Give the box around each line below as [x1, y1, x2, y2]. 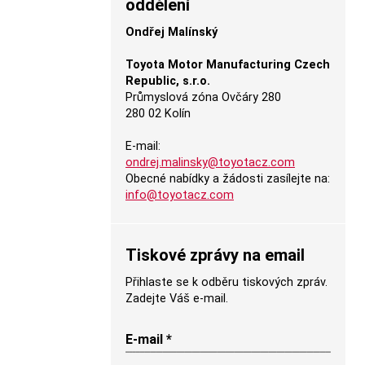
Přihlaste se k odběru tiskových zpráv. [125, 275, 328, 289]
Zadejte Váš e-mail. [125, 292, 228, 306]
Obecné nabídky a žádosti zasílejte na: [125, 172, 330, 186]
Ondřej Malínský [125, 25, 218, 39]
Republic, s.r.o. [125, 74, 210, 88]
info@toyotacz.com [125, 188, 234, 202]
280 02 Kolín [125, 107, 191, 121]
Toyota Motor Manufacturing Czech [125, 58, 330, 72]
